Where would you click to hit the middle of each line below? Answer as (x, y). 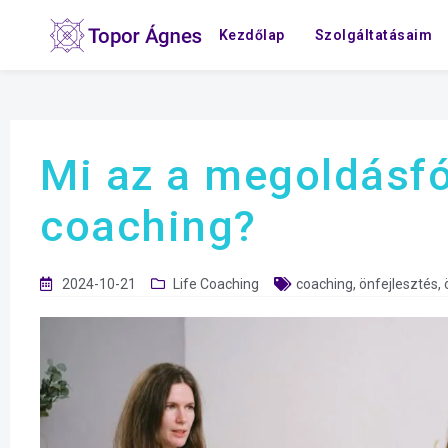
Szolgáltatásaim (373, 35)
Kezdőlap (251, 35)
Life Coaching (216, 284)
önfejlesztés (398, 284)
